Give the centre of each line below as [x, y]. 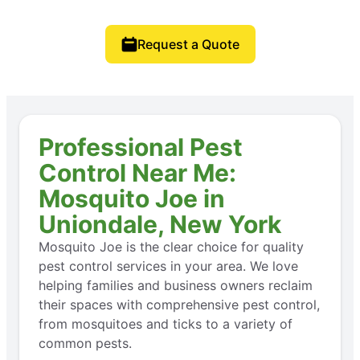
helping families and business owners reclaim [176, 285]
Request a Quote [188, 44]
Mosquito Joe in [132, 198]
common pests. [85, 343]
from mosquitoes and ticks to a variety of [166, 323]
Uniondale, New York [160, 224]
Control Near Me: [137, 172]
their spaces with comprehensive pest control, [179, 304]
